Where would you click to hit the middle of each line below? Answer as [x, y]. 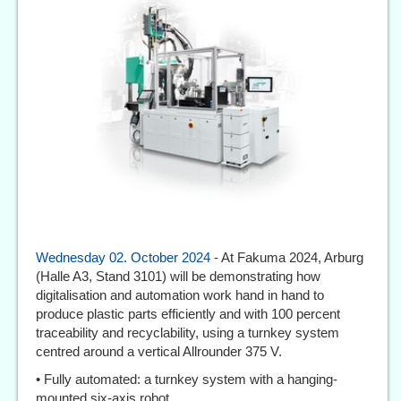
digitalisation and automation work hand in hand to [180, 294]
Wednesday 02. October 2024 [123, 257]
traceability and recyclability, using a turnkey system [188, 332]
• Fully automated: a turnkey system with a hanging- [187, 379]
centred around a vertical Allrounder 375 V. [159, 351]
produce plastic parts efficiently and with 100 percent [188, 313]
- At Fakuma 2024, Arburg [287, 257]
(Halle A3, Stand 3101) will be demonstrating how [178, 276]
